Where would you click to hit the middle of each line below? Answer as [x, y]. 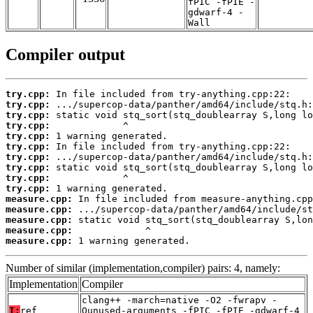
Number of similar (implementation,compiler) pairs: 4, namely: [143, 268]
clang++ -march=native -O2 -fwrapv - [180, 300]
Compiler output [65, 55]
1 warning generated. [131, 241]
